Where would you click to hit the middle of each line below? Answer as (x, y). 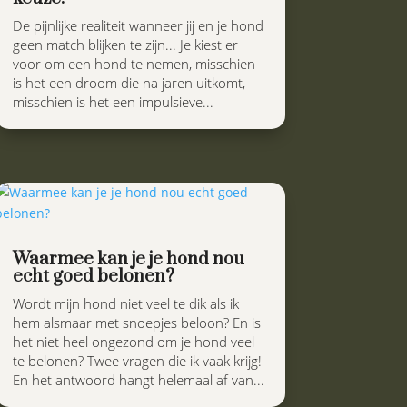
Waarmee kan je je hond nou (128, 259)
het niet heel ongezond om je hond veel (133, 342)
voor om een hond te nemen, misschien (134, 63)
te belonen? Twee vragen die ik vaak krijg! (137, 361)
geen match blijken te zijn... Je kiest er (125, 44)
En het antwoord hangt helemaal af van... (138, 380)
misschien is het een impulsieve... (113, 101)
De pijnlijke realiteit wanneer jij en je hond (138, 25)
